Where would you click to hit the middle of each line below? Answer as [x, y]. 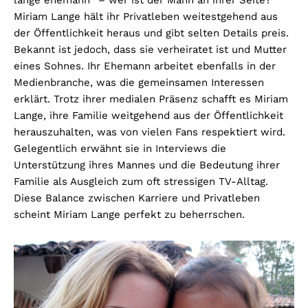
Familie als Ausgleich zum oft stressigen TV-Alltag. [141, 182]
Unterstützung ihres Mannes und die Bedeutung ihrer [147, 165]
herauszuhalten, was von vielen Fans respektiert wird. [150, 132]
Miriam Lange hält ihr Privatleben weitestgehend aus [146, 17]
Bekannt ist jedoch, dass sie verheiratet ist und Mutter [150, 50]
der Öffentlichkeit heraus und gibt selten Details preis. [151, 33]
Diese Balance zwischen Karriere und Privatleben [137, 198]
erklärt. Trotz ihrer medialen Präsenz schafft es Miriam [151, 99]
